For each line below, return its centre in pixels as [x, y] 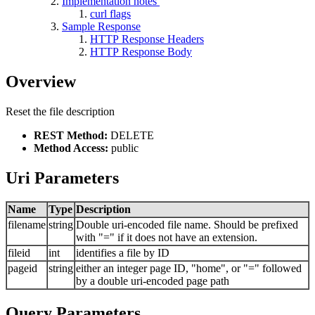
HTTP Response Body [141, 51]
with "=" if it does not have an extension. [167, 238]
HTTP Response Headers [147, 39]
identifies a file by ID [123, 253]
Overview [41, 81]
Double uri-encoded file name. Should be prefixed [187, 225]
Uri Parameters [62, 178]
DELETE [131, 135]
